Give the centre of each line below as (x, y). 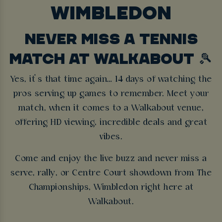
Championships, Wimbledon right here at (111, 187)
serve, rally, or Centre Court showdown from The (111, 173)
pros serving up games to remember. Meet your (111, 94)
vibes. (111, 137)
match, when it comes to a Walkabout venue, (111, 109)
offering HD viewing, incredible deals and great (111, 123)
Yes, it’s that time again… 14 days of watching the (111, 80)
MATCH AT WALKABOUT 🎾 (111, 59)
